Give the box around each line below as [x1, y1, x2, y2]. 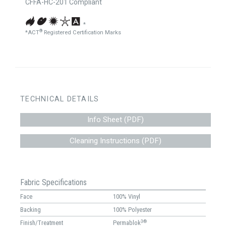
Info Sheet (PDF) [87, 115, 144, 124]
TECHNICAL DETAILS [20, 95, 99, 103]
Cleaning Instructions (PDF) [70, 136, 161, 145]
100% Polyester [113, 206, 152, 214]
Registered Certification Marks [42, 29, 121, 36]
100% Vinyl [113, 193, 140, 201]
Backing [20, 206, 41, 214]
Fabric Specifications [20, 178, 87, 188]
